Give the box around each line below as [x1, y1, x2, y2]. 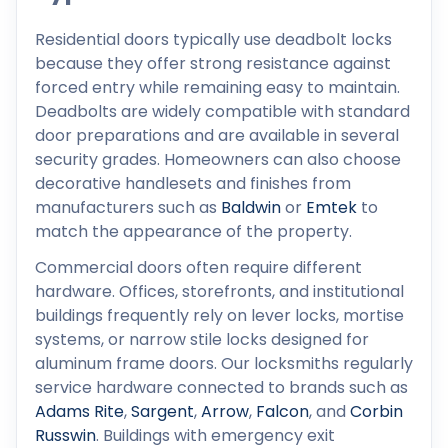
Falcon [256, 399, 309, 423]
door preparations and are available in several [35, 123, 399, 147]
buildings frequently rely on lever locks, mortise [35, 303, 404, 327]
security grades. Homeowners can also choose [35, 147, 401, 171]
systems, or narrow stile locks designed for [35, 327, 369, 351]
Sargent [131, 399, 194, 423]
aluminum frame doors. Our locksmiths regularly [35, 351, 413, 375]
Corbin [350, 399, 403, 423]
